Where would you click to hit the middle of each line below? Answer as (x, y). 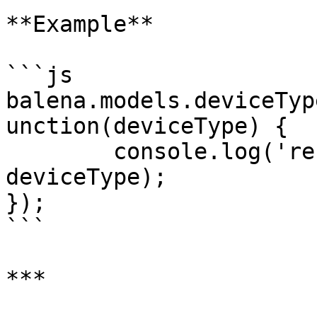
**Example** (80, 24)
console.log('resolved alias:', (59, 151)
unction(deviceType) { (147, 126)
